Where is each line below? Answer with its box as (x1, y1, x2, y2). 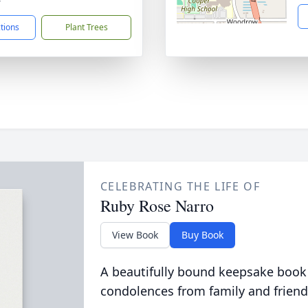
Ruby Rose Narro (100, 195, 214, 217)
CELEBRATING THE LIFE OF (100, 179, 261, 194)
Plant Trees (65, 21, 108, 33)
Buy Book (181, 228, 223, 241)
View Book (111, 228, 158, 241)
